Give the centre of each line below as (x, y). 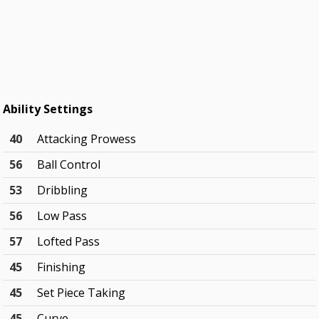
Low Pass (62, 216)
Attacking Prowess (87, 139)
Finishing (62, 267)
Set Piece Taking (82, 293)
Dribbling (63, 190)
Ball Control (69, 165)
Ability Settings (48, 109)
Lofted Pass (69, 242)
